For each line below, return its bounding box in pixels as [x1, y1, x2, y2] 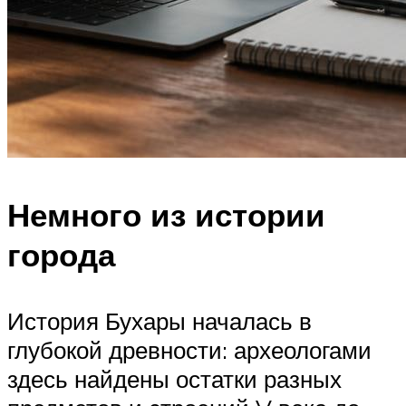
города [7, 234, 115, 275]
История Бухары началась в [7, 305, 312, 335]
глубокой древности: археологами [7, 334, 372, 364]
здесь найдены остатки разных [7, 363, 342, 393]
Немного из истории [7, 194, 325, 235]
